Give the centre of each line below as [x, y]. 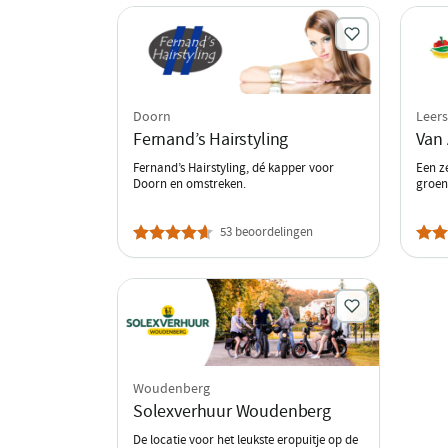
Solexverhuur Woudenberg [232, 411]
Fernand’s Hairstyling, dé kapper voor [233, 167]
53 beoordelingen [266, 231]
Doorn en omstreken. [189, 183]
